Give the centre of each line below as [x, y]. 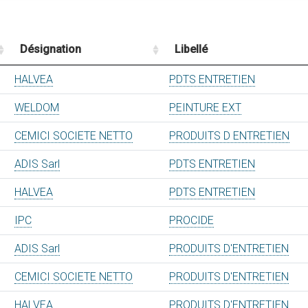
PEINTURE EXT [205, 108]
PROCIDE [191, 220]
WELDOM [37, 108]
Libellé [191, 49]
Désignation [51, 49]
